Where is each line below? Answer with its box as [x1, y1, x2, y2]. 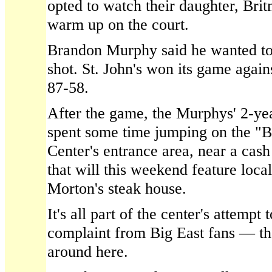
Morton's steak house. [47, 179, 186, 197]
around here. [47, 242, 128, 260]
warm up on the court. [47, 15, 189, 33]
